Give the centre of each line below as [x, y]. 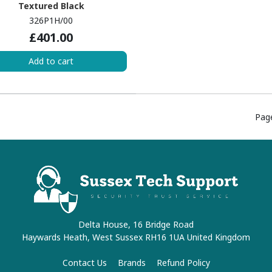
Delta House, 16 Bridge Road [136, 225]
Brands [131, 263]
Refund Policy [183, 263]
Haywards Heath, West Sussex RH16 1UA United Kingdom [136, 237]
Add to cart [51, 61]
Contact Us [84, 263]
